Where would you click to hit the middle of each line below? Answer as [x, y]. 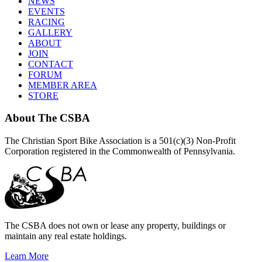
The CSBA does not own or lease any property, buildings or [115, 226]
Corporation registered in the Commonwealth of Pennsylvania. [120, 151]
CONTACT [51, 64]
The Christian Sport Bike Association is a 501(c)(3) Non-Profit [120, 141]
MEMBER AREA [63, 85]
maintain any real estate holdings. [66, 236]
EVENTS [46, 11]
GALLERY [50, 32]
